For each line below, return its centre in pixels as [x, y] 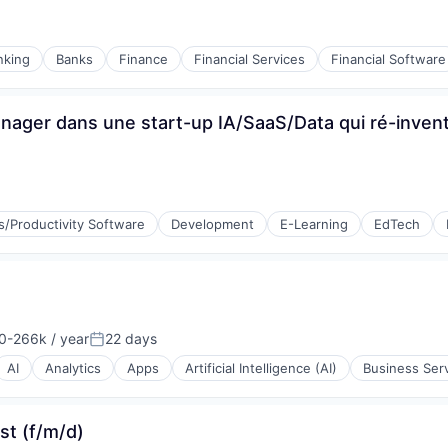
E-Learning [314, 224]
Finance [143, 59]
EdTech [397, 224]
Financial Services [249, 59]
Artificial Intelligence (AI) [261, 368]
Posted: [116, 347]
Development [212, 224]
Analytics [73, 368]
